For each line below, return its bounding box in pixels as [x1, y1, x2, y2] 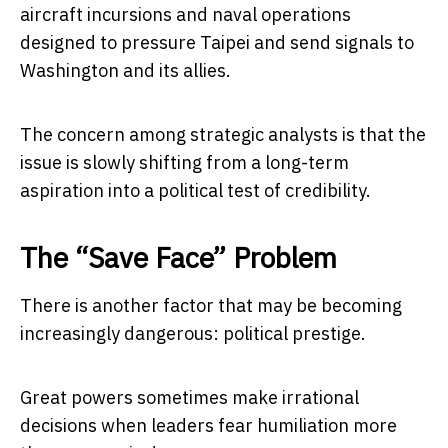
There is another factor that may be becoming [20, 294, 402, 318]
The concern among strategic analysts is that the [20, 123, 426, 147]
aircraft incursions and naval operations [20, 3, 351, 27]
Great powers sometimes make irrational [20, 386, 359, 410]
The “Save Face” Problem [20, 239, 337, 277]
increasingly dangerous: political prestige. [20, 322, 366, 346]
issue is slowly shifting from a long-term [20, 151, 349, 175]
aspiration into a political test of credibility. [20, 179, 371, 203]
